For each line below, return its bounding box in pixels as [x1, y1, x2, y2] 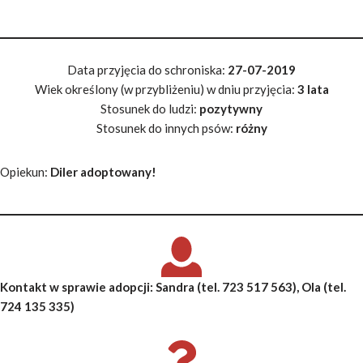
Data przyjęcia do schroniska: [67, 62, 225, 77]
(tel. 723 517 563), [197, 279, 301, 294]
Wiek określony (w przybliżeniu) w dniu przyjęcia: [34, 81, 297, 96]
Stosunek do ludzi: [100, 100, 199, 116]
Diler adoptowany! [50, 164, 156, 179]
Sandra [156, 279, 197, 294]
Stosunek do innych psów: [96, 120, 236, 135]
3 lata [297, 81, 329, 96]
